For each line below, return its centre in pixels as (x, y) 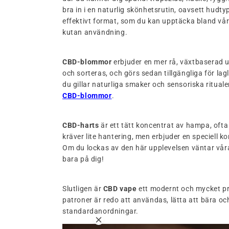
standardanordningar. (101, 211)
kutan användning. (95, 32)
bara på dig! (83, 159)
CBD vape (120, 188)
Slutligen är (83, 188)
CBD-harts (81, 125)
